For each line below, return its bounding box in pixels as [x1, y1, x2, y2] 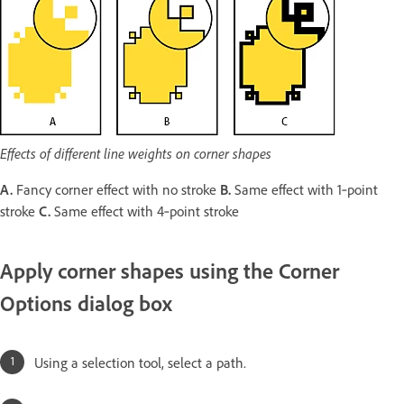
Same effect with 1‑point [231, 180, 378, 198]
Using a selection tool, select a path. [34, 353, 246, 372]
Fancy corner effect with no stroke [13, 180, 220, 198]
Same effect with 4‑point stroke [50, 202, 243, 220]
